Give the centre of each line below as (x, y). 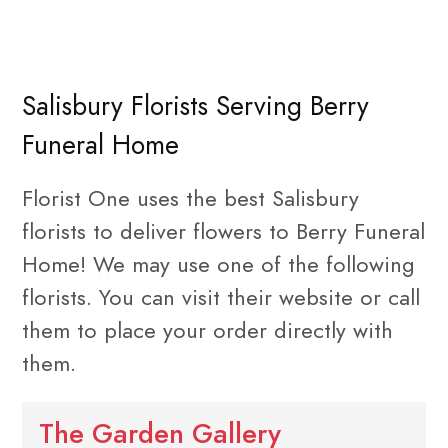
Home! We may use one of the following (218, 264)
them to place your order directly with (207, 330)
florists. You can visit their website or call (221, 297)
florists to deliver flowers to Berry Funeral (223, 231)
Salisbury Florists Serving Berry (195, 106)
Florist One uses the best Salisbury (190, 198)
